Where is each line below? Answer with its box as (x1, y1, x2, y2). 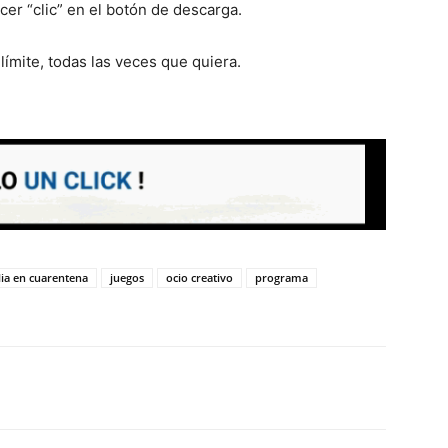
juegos (110, 269, 144, 285)
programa (255, 269, 308, 285)
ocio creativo (166, 269, 233, 285)
